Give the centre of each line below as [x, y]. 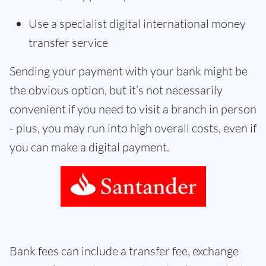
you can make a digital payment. [89, 147]
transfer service [68, 43]
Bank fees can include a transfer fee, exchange [124, 251]
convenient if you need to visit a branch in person [133, 109]
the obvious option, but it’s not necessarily [116, 90]
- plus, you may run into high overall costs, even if [133, 128]
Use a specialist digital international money [137, 24]
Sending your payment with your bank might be [129, 71]
